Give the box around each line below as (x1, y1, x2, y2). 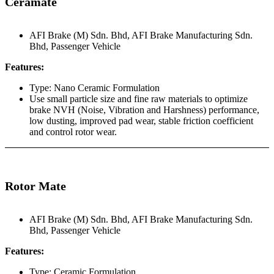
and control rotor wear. (29, 126, 117, 137)
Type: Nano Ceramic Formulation (29, 82, 160, 93)
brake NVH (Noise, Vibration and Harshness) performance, (29, 104, 259, 115)
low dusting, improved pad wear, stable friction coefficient (29, 115, 253, 126)
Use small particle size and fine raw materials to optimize (29, 93, 248, 104)
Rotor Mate (5, 179, 66, 193)
